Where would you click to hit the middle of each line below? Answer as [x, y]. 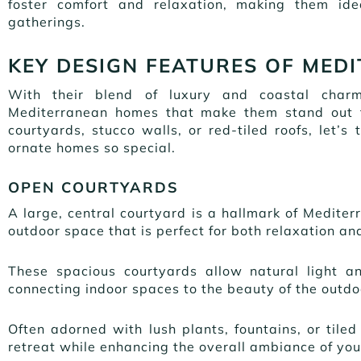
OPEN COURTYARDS [96, 187]
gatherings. [47, 21]
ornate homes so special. [94, 147]
